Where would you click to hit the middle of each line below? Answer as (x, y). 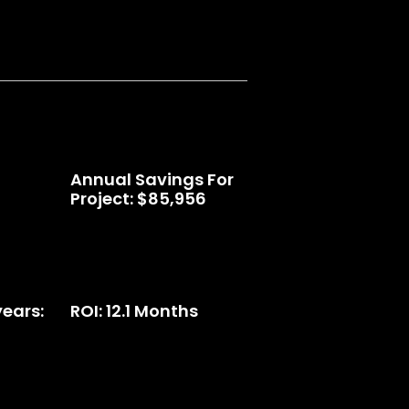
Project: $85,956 (138, 198)
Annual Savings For (152, 179)
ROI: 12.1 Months (134, 310)
